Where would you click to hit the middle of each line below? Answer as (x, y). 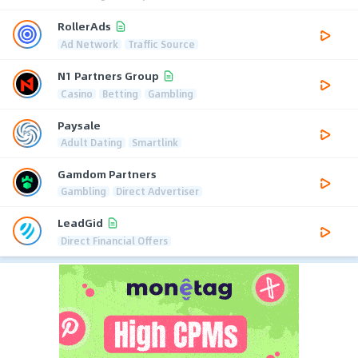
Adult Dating (91, 142)
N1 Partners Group (108, 76)
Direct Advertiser (157, 191)
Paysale (79, 125)
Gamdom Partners (107, 173)
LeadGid (80, 223)
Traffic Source (161, 44)
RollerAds (84, 26)
